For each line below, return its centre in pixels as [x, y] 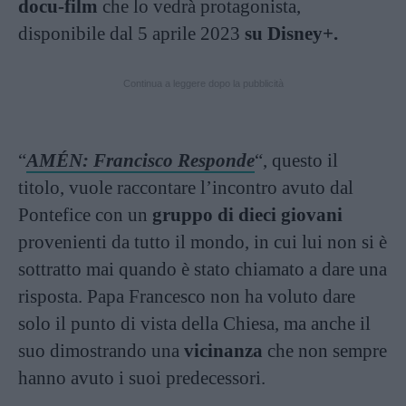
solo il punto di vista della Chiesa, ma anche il [194, 324]
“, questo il [296, 160]
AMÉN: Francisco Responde [140, 160]
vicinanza [223, 351]
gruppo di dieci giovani [247, 215]
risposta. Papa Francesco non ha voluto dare [187, 296]
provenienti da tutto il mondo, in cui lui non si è [203, 242]
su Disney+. [291, 34]
